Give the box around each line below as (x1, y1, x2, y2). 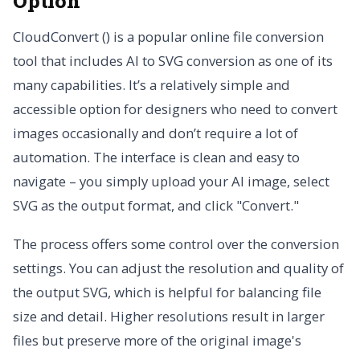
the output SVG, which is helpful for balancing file (13, 283, 321, 302)
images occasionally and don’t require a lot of (13, 124, 298, 143)
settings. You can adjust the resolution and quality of (13, 259, 344, 278)
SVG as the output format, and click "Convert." (13, 196, 299, 215)
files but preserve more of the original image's (13, 331, 301, 350)
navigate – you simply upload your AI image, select (13, 172, 329, 191)
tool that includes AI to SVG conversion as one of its (13, 51, 333, 71)
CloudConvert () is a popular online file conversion (13, 27, 324, 47)
